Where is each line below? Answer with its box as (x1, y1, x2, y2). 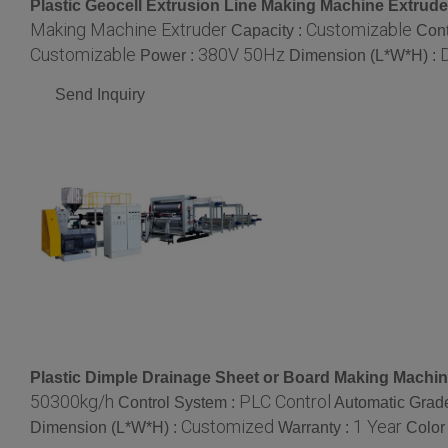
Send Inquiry (55, 85, 145, 103)
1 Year (353, 415, 402, 437)
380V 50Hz (198, 43, 285, 65)
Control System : (118, 393, 239, 411)
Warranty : (278, 418, 353, 436)
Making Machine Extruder (30, 18, 227, 40)
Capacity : (231, 21, 306, 39)
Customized (181, 415, 274, 437)
